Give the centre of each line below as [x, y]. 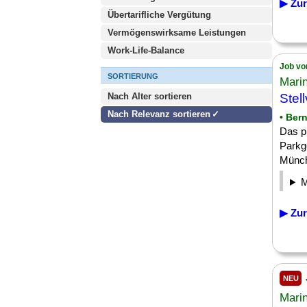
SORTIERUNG [133, 76]
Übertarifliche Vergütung [159, 15]
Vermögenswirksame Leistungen [177, 33]
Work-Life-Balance [146, 50]
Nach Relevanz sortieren [159, 114]
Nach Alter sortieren [150, 96]
